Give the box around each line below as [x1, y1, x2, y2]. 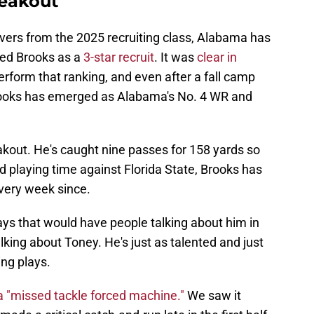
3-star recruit [81, 50, 154, 65]
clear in [197, 50, 237, 65]
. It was [154, 50, 197, 65]
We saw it [187, 288, 241, 303]
